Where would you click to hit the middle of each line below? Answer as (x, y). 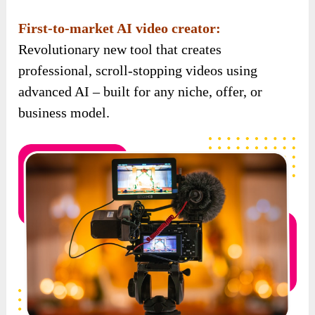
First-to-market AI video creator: (120, 28)
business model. (64, 112)
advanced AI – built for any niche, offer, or (141, 91)
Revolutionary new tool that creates (120, 49)
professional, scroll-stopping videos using (138, 70)
